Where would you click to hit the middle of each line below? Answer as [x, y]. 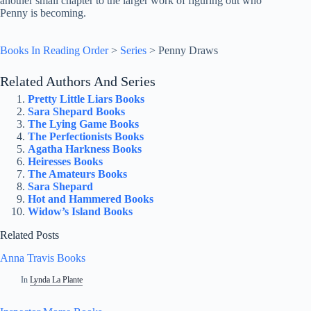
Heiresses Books [65, 162]
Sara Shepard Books [76, 112]
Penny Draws [188, 51]
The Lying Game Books [83, 124]
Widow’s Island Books [80, 212]
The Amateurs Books [77, 174]
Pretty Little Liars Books [86, 99]
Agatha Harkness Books [85, 149]
